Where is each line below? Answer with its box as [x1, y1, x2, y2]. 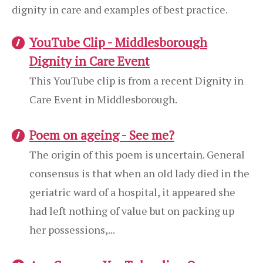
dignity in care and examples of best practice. [12, 2, 228, 16]
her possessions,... [29, 222, 115, 237]
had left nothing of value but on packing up [29, 204, 234, 218]
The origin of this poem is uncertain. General [29, 147, 245, 161]
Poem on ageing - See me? [29, 127, 174, 143]
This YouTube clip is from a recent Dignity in [29, 73, 244, 87]
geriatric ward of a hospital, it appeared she [29, 185, 235, 199]
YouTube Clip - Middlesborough [29, 34, 207, 50]
